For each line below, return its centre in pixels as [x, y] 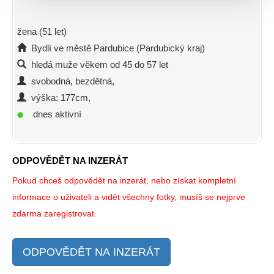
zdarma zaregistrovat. [54, 214]
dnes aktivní [52, 114]
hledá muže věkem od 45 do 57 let [97, 65]
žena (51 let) [42, 32]
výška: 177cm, [58, 98]
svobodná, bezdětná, [70, 81]
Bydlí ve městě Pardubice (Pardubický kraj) [116, 48]
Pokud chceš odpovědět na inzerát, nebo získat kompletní [124, 181]
